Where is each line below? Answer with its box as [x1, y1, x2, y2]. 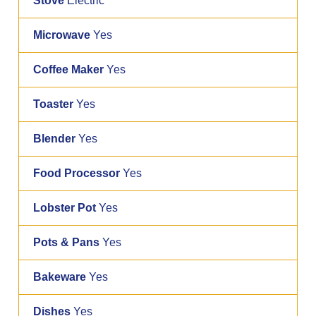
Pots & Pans [33, 236, 100, 248]
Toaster [33, 97, 74, 110]
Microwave [33, 28, 91, 41]
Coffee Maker [33, 63, 104, 75]
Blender [33, 132, 76, 145]
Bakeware [33, 270, 87, 283]
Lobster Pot [33, 201, 97, 214]
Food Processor [33, 166, 121, 179]
